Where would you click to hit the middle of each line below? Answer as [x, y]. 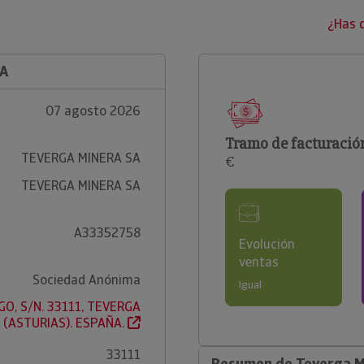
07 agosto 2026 [93, 111]
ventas [259, 262]
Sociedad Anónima [86, 280]
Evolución [267, 244]
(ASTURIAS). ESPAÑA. [65, 323]
